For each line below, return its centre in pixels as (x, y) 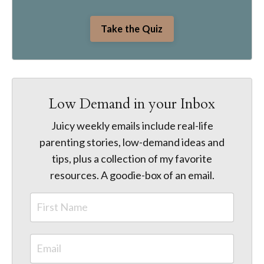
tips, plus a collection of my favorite (132, 158)
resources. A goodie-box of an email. (132, 175)
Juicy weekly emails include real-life (132, 125)
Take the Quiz (132, 28)
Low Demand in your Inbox (132, 104)
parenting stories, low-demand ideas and (132, 142)
